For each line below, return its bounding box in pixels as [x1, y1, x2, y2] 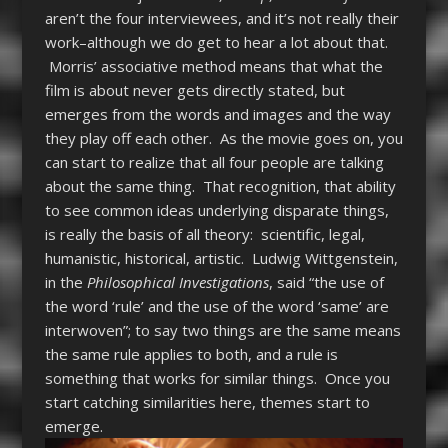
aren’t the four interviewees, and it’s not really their [44, 8, 399, 29]
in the [44, 272, 87, 293]
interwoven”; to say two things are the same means [44, 320, 401, 341]
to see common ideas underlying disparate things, [44, 200, 389, 221]
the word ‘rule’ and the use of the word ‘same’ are [44, 296, 389, 317]
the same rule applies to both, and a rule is [44, 344, 338, 365]
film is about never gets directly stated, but [44, 80, 345, 101]
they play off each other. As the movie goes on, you [44, 128, 403, 149]
